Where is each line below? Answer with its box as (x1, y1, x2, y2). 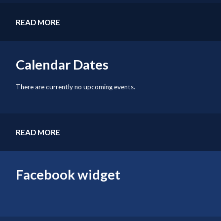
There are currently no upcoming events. (16, 82, 136, 91)
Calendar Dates (16, 56, 109, 73)
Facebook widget (16, 166, 121, 183)
